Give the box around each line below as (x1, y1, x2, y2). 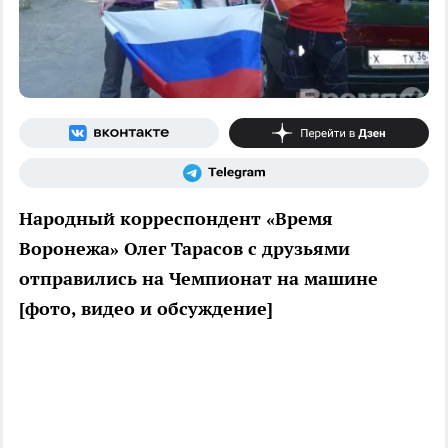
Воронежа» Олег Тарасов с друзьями (19, 236, 350, 260)
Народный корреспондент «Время (19, 206, 333, 230)
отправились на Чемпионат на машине (19, 266, 378, 290)
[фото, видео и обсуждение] (19, 296, 273, 320)
